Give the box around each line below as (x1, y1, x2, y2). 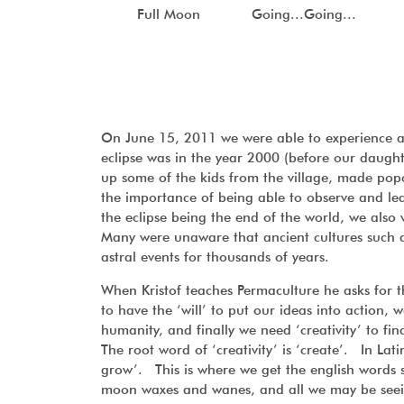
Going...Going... (252, 6, 356, 23)
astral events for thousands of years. (101, 249, 329, 265)
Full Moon (137, 6, 200, 23)
